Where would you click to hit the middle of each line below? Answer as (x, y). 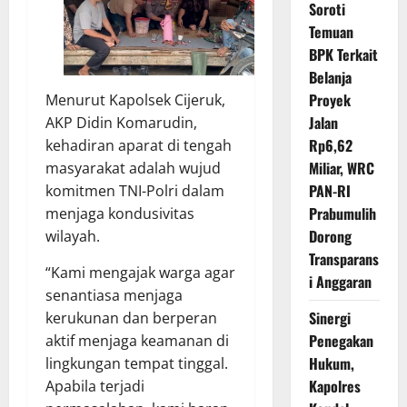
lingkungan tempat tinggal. (137, 364)
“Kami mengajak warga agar (140, 273)
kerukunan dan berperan (131, 318)
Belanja (330, 78)
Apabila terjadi (95, 387)
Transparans (343, 259)
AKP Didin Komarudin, (121, 123)
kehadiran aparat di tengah (139, 146)
